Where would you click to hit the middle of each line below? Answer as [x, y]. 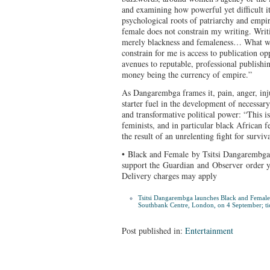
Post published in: [153, 230]
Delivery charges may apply [169, 175]
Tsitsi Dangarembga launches [179, 197]
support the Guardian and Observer [184, 165]
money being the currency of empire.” [187, 74]
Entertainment [209, 230]
